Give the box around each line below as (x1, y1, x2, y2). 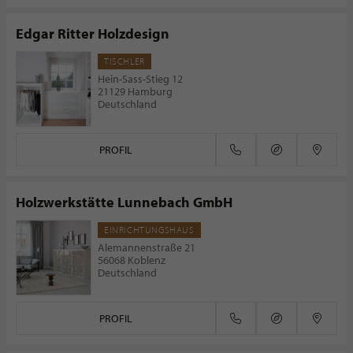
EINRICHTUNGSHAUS (104, 224, 195, 236)
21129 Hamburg (98, 84, 173, 98)
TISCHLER (104, 55, 145, 67)
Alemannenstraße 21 (98, 240, 195, 255)
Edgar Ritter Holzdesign (16, 24, 169, 43)
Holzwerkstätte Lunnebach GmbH (16, 193, 232, 211)
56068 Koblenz (98, 253, 165, 267)
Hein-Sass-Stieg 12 (98, 72, 183, 86)
